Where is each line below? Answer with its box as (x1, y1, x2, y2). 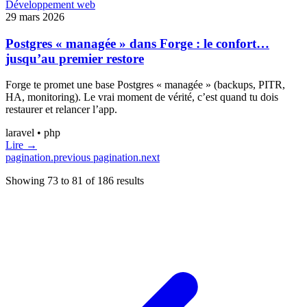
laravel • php (5, 127, 60, 139)
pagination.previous (5, 151, 93, 164)
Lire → (5, 139, 37, 151)
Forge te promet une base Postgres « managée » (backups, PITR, (5, 79, 285, 91)
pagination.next (93, 151, 160, 164)
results (114, 175, 144, 187)
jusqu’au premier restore (5, 51, 144, 66)
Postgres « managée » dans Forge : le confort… (5, 36, 269, 51)
